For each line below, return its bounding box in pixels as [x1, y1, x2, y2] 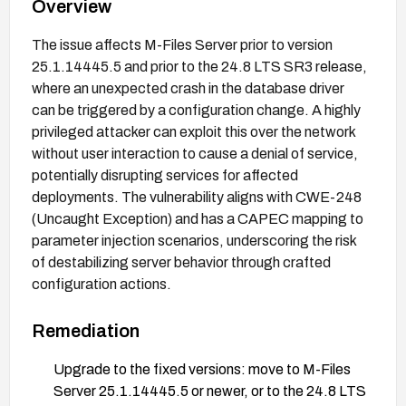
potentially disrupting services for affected [32, 167, 298, 183]
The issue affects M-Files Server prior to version [32, 36, 333, 53]
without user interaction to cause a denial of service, [32, 145, 358, 161]
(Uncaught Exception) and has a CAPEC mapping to [32, 210, 363, 227]
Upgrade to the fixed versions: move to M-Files [53, 361, 351, 377]
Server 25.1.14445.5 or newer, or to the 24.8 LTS [53, 382, 366, 399]
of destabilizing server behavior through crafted [32, 254, 331, 270]
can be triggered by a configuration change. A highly [32, 101, 361, 118]
